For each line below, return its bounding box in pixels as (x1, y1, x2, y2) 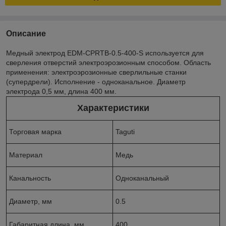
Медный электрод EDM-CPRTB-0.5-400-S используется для (6, 48, 204, 57)
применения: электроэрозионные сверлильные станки (6, 68, 187, 76)
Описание (6, 29, 46, 38)
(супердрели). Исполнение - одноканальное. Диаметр (6, 77, 186, 86)
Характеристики (77, 102, 149, 113)
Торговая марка (9, 127, 62, 136)
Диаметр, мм (9, 197, 52, 205)
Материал (9, 150, 42, 159)
